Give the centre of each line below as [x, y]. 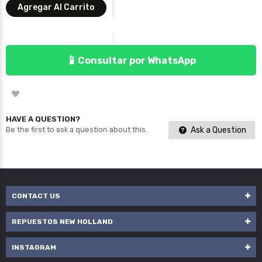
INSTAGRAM [34, 248]
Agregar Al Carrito [56, 8]
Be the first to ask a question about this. [77, 130]
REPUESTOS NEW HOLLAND [62, 222]
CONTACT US [36, 196]
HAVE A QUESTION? [43, 119]
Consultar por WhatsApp [137, 60]
